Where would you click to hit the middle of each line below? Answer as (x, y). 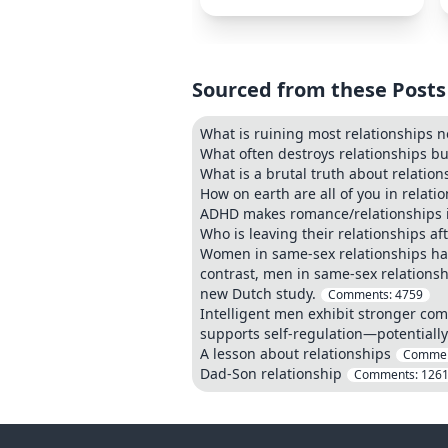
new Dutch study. (260, 293)
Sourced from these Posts (319, 89)
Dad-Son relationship (273, 373)
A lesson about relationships (295, 353)
